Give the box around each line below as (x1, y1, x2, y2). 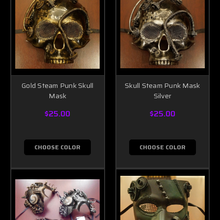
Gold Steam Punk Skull (22, 80, 94, 91)
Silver (153, 90, 171, 102)
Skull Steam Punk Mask (125, 80, 200, 91)
